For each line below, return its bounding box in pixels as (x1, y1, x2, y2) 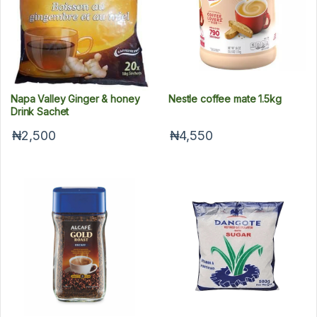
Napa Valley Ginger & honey (11, 93, 140, 105)
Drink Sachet (11, 105, 69, 118)
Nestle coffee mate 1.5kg (168, 93, 282, 105)
